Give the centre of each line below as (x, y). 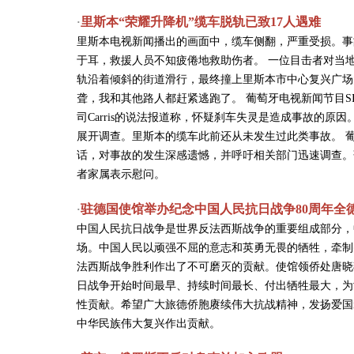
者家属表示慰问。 (121, 174)
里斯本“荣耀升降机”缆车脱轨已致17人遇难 (201, 22)
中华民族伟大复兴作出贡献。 (149, 324)
